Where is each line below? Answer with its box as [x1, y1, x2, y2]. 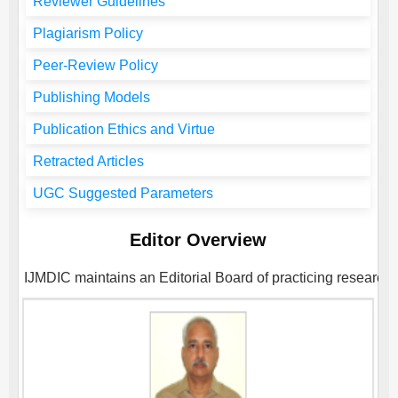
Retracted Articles [33, 154, 144, 170]
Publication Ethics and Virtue [33, 122, 215, 138]
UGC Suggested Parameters [33, 186, 213, 202]
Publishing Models [33, 90, 150, 106]
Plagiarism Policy [33, 26, 143, 42]
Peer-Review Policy [33, 58, 158, 74]
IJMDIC [24, 270, 71, 286]
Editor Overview [130, 230, 267, 251]
